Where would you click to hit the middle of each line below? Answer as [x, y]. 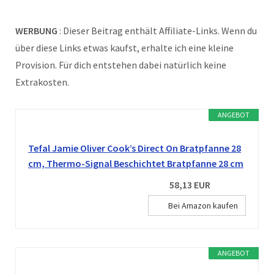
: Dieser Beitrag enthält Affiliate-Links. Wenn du [158, 30]
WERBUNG [37, 30]
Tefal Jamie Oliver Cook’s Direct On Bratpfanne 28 [135, 148]
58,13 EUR [190, 184]
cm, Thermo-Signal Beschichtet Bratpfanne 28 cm [136, 163]
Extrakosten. [42, 82]
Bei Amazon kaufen [203, 205]
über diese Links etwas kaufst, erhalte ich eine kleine [124, 47]
